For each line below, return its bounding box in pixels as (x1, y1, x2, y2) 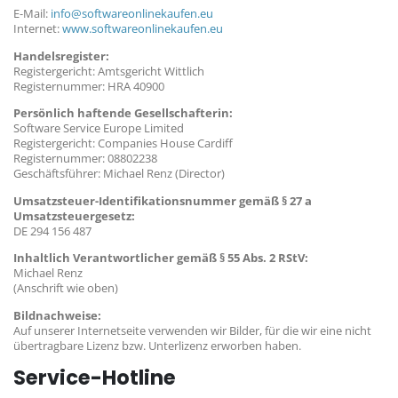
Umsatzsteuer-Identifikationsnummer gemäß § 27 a (13, 193, 312, 209)
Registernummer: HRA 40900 (13, 78, 164, 94)
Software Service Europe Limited (13, 121, 184, 137)
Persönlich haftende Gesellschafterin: (13, 106, 233, 122)
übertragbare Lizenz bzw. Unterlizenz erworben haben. (13, 338, 301, 354)
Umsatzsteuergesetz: (13, 208, 135, 224)
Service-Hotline (13, 363, 176, 393)
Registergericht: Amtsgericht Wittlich (13, 63, 204, 79)
